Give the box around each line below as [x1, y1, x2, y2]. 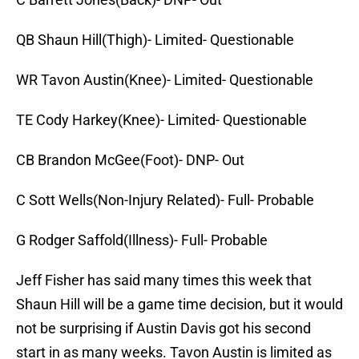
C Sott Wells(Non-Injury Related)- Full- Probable [16, 192, 314, 209]
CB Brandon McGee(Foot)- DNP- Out [16, 151, 244, 169]
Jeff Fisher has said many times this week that [16, 272, 312, 289]
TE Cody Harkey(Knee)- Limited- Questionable [16, 111, 307, 129]
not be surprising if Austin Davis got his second [16, 320, 311, 337]
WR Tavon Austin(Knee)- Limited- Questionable [16, 71, 313, 89]
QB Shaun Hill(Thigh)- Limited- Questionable [16, 31, 294, 49]
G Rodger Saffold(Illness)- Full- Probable [16, 232, 268, 249]
